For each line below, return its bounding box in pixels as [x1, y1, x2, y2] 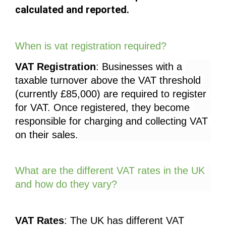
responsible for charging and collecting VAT [15, 115, 208, 127]
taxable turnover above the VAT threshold [15, 74, 201, 86]
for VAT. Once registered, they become [15, 101, 190, 113]
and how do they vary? [15, 179, 117, 190]
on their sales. [15, 129, 78, 140]
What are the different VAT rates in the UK [15, 165, 205, 177]
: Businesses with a [96, 61, 182, 72]
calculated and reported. [15, 4, 129, 16]
